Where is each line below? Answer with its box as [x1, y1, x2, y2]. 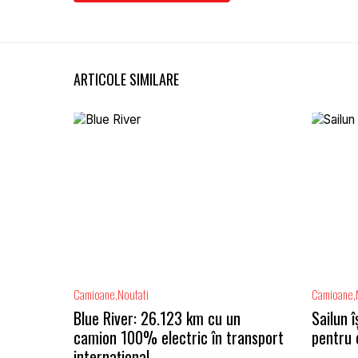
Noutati [117, 285, 149, 304]
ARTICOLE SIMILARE [74, 68, 179, 89]
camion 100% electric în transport [74, 325, 284, 350]
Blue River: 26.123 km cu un [74, 306, 241, 331]
